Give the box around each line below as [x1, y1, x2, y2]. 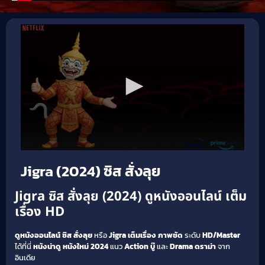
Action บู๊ [124, 240, 155, 252]
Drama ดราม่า [170, 240, 216, 252]
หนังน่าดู [33, 240, 61, 252]
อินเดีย [15, 251, 35, 263]
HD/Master [202, 229, 240, 241]
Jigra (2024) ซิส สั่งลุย [21, 159, 161, 182]
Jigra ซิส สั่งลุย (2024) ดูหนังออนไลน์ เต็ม [15, 186, 247, 206]
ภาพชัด [158, 229, 183, 241]
